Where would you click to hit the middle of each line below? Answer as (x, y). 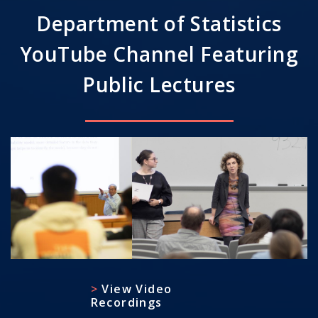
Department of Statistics (159, 23)
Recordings (126, 302)
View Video (137, 289)
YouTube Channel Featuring (159, 54)
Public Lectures (159, 84)
